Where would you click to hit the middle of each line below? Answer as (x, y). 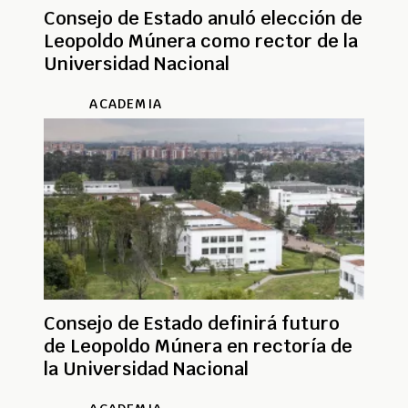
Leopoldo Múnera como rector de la (201, 41)
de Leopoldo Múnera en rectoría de (198, 346)
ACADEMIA (126, 103)
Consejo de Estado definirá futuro (192, 323)
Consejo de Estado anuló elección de (203, 18)
